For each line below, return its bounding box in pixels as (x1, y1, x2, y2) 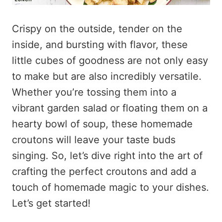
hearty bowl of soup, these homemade (12, 118, 193, 130)
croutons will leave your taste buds (12, 134, 175, 146)
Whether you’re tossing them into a (12, 86, 176, 99)
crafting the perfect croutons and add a (12, 166, 196, 178)
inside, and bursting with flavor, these (12, 39, 188, 51)
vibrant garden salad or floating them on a (12, 102, 208, 114)
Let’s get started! (12, 197, 91, 210)
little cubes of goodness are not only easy (12, 55, 208, 67)
